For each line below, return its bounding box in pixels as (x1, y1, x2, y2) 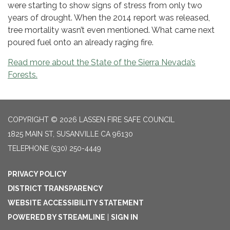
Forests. (8, 70, 37, 80)
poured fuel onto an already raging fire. (8, 37, 154, 48)
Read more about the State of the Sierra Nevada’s (8, 57, 196, 68)
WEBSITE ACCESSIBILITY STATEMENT (8, 199, 144, 207)
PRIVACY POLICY (8, 170, 67, 179)
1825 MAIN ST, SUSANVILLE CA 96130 (8, 130, 133, 139)
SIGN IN (111, 213, 138, 222)
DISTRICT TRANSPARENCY (8, 184, 103, 193)
